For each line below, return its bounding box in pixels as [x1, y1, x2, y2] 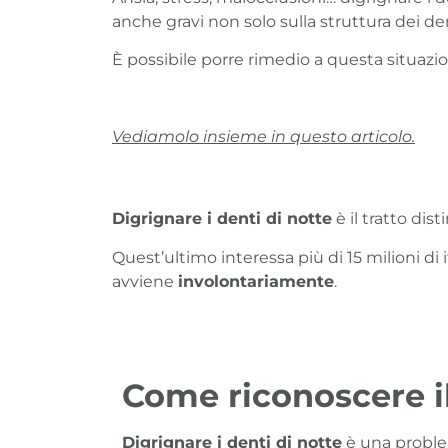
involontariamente [178, 271, 334, 291]
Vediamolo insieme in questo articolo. [112, 127, 415, 147]
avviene [112, 271, 178, 291]
